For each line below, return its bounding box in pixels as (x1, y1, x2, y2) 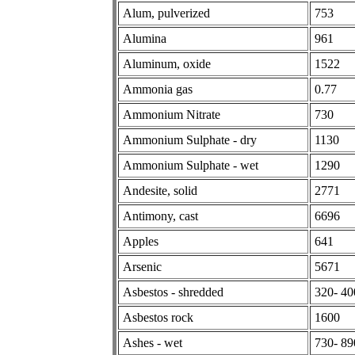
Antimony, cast (123, 208, 198, 223)
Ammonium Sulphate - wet (123, 158, 258, 172)
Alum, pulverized (123, 6, 210, 20)
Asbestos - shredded (123, 284, 223, 299)
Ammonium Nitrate (123, 107, 220, 121)
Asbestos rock (123, 310, 193, 324)
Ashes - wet (123, 335, 182, 349)
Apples (123, 234, 158, 248)
